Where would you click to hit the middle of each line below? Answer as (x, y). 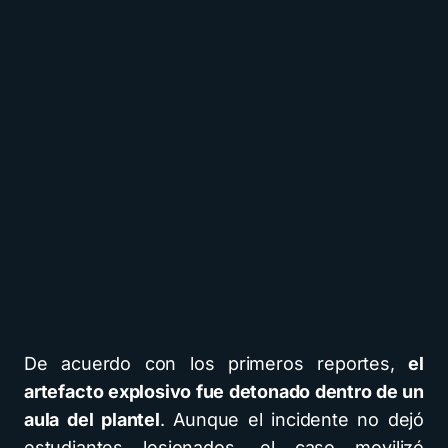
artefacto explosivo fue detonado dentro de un (224, 391)
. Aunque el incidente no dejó (292, 419)
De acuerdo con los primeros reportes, (216, 363)
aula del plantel (92, 419)
